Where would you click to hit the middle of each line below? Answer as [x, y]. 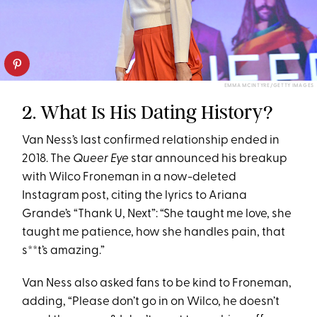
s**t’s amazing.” [64, 251]
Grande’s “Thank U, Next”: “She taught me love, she [157, 214]
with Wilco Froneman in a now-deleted [129, 178]
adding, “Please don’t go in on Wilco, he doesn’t [151, 302]
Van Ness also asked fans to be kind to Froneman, [157, 284]
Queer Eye [101, 159]
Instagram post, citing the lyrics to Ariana [135, 196]
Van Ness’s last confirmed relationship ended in [151, 141]
